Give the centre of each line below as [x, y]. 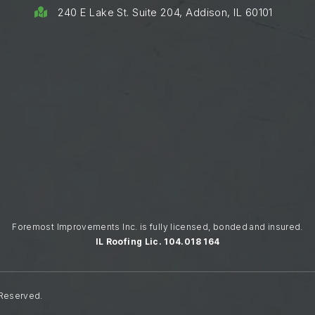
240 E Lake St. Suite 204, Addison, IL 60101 [165, 12]
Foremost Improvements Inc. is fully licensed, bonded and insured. [157, 226]
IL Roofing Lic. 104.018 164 [157, 241]
